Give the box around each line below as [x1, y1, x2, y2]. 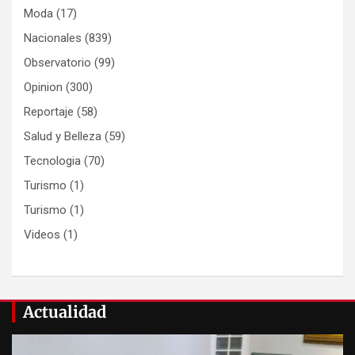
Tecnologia [24, 154, 81, 169]
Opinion [24, 80, 63, 95]
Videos [24, 227, 60, 242]
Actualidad [23, 301, 106, 322]
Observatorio [24, 55, 91, 71]
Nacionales [24, 31, 82, 46]
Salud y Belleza [24, 129, 101, 144]
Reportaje [24, 105, 74, 120]
